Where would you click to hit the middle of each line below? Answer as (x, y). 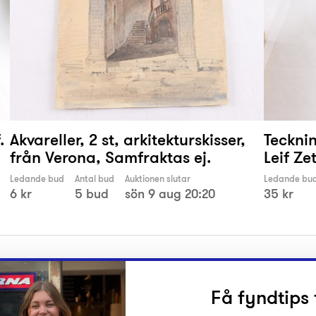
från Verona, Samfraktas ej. (110, 157)
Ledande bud (37, 179)
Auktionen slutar (158, 179)
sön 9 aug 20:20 (170, 194)
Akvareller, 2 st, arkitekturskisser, (128, 140)
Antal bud (95, 179)
